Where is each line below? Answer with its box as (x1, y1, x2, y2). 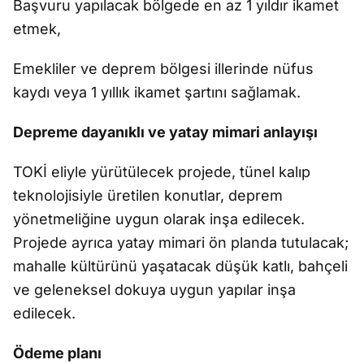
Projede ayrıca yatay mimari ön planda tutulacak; (13, 234, 349, 251)
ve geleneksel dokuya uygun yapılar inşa (13, 281, 296, 298)
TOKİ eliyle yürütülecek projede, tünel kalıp (13, 163, 310, 180)
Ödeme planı (13, 344, 102, 362)
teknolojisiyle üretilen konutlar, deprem (13, 187, 283, 204)
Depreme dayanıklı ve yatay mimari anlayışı (13, 123, 318, 141)
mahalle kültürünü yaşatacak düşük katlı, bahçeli (13, 258, 348, 275)
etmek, (13, 20, 61, 37)
